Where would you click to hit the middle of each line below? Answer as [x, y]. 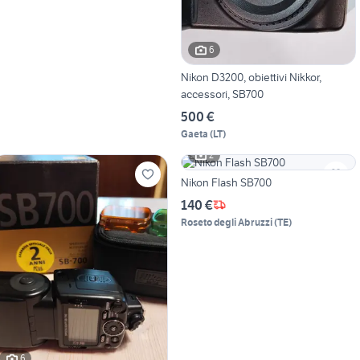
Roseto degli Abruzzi [226, 222]
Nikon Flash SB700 [226, 182]
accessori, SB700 [222, 94]
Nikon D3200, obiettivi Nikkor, [251, 77]
